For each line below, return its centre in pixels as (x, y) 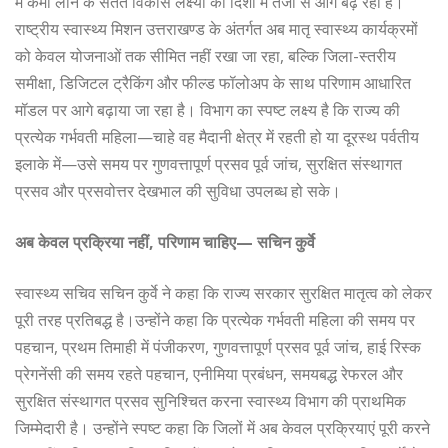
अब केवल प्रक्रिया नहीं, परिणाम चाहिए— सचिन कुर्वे (165, 241)
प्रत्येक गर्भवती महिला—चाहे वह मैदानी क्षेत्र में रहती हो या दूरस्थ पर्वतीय (217, 136)
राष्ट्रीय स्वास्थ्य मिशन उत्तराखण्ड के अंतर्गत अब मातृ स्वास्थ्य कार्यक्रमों (216, 28)
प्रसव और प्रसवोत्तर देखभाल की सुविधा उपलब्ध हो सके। (178, 190)
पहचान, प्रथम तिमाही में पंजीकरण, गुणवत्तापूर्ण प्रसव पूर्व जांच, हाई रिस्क (218, 346)
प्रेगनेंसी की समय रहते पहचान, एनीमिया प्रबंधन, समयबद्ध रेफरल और (209, 373)
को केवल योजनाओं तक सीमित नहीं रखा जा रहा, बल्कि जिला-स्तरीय (205, 55)
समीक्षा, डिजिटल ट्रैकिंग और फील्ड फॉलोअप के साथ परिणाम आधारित (213, 82)
